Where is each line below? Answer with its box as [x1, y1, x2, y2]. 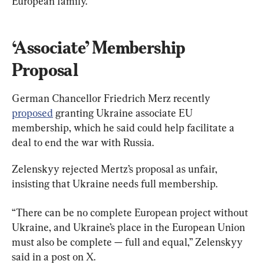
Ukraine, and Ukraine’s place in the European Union [12, 220, 247, 233]
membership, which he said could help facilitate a [12, 121, 237, 134]
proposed [12, 106, 53, 119]
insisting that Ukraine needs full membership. [12, 177, 217, 190]
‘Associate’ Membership [12, 37, 189, 58]
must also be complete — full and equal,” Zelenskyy [12, 235, 245, 248]
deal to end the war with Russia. [12, 136, 154, 148]
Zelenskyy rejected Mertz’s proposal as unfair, [12, 162, 220, 175]
